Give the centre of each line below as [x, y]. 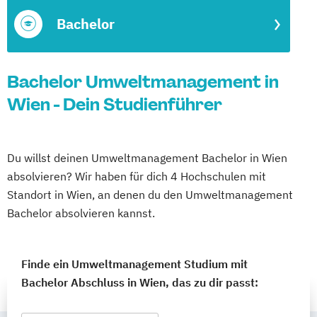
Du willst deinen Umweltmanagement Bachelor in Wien [147, 158]
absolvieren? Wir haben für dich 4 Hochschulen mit [137, 176]
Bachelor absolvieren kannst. [81, 213]
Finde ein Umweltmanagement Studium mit [134, 264]
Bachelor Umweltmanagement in [143, 82]
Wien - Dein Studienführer [115, 104]
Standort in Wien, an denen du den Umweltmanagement [150, 195]
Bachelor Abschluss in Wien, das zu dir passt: [140, 282]
